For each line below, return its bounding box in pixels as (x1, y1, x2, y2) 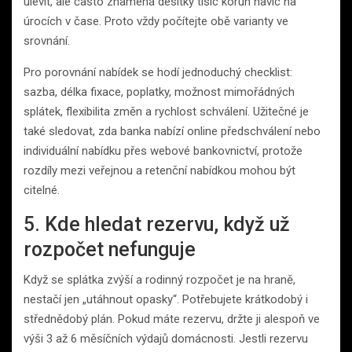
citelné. (24, 182, 60, 197)
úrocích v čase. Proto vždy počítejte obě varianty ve (24, 13, 288, 28)
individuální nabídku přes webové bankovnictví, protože (24, 143, 302, 158)
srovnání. (24, 33, 70, 48)
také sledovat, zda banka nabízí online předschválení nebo (24, 123, 321, 138)
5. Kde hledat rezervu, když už (24, 212, 290, 236)
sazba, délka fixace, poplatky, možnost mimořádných (24, 84, 295, 99)
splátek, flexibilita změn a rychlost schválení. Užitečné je (24, 104, 309, 119)
